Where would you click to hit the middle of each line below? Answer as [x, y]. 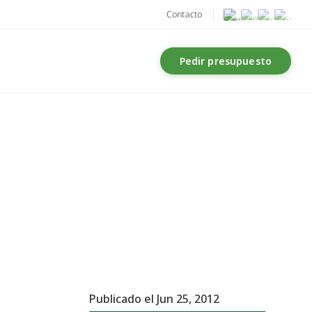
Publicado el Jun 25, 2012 [155, 299]
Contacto [184, 14]
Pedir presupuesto [225, 61]
